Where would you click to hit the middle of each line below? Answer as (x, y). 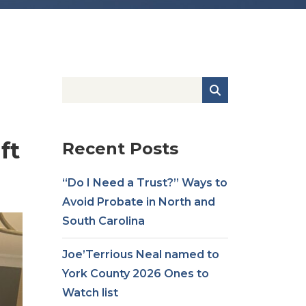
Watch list (90, 293)
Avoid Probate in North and (139, 202)
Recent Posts (120, 149)
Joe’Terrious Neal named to (141, 254)
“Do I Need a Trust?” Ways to (145, 183)
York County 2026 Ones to (136, 274)
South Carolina (103, 221)
